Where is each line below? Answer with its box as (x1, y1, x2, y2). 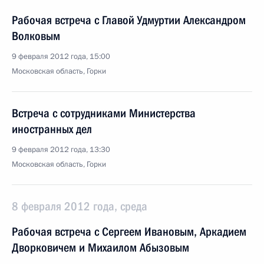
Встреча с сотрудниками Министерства (12, 106, 196, 120)
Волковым (12, 29, 60, 43)
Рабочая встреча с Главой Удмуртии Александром (12, 13, 246, 27)
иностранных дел (12, 122, 92, 136)
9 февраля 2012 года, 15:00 (12, 51, 110, 62)
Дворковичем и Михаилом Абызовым (12, 240, 189, 255)
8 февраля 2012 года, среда (12, 199, 147, 213)
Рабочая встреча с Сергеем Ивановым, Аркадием (12, 225, 246, 239)
